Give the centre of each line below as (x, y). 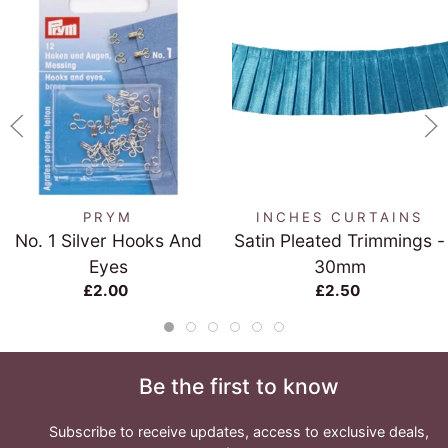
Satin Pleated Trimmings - (340, 241)
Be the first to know (239, 386)
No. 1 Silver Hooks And (108, 241)
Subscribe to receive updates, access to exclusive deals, (239, 432)
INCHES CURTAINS (339, 217)
